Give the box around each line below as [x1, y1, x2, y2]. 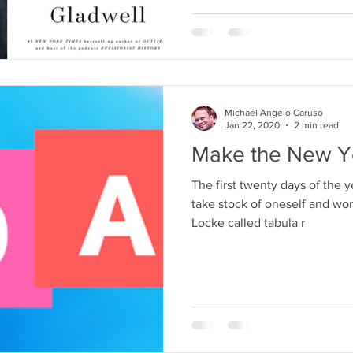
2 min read [294, 120, 339, 132]
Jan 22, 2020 [225, 120, 280, 132]
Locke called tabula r [191, 215, 305, 229]
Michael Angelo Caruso [225, 106, 323, 118]
